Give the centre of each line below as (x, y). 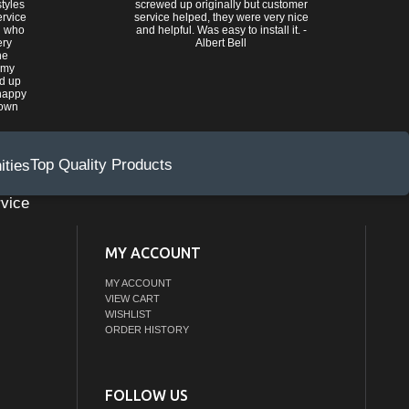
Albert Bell (221, 43)
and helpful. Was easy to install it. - (221, 30)
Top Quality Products (102, 165)
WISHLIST (128, 315)
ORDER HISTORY (147, 330)
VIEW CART (132, 299)
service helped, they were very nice (221, 17)
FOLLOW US (146, 395)
